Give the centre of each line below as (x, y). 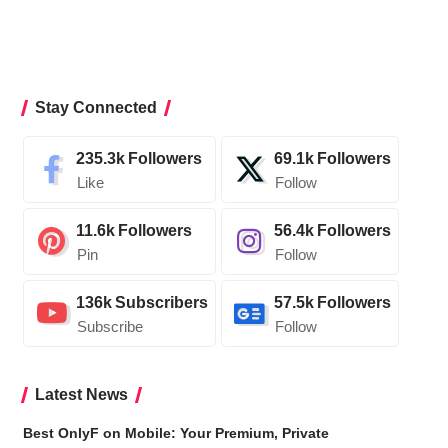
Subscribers (161, 302)
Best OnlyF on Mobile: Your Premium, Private (175, 432)
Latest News (81, 394)
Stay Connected (95, 107)
